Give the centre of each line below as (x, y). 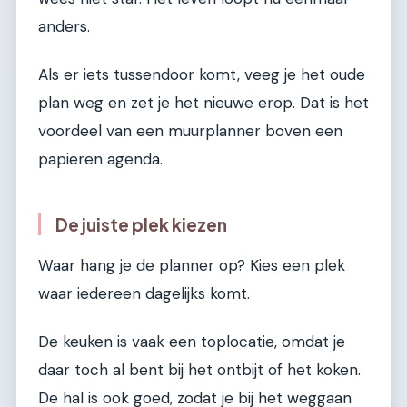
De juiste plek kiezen (141, 224)
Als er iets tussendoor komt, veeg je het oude (202, 74)
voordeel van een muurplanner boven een (190, 130)
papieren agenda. (100, 159)
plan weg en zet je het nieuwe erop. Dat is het (203, 102)
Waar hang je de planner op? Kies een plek (192, 265)
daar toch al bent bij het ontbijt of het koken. (199, 369)
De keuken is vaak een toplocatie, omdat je (192, 341)
